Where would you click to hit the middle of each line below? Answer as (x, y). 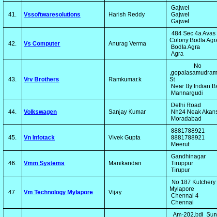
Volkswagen (40, 112)
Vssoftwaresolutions (52, 15)
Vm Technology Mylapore (59, 192)
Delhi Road (186, 105)
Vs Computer (42, 44)
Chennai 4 (185, 196)
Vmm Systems (44, 163)
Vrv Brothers (42, 79)
